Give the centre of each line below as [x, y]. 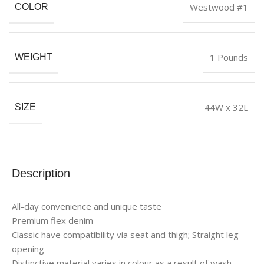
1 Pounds [229, 57]
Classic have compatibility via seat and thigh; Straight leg [125, 234]
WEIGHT [34, 57]
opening [28, 248]
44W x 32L [226, 107]
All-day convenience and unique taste [87, 206]
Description [41, 173]
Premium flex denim [52, 220]
